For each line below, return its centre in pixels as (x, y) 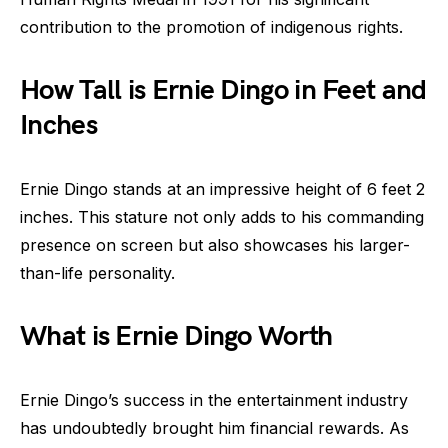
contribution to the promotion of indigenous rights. (211, 27)
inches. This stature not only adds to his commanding (222, 217)
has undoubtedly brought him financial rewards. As (214, 428)
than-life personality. (97, 273)
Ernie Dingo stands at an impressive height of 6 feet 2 (222, 189)
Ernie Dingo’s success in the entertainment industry (214, 400)
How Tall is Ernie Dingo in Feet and (223, 90)
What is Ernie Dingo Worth (176, 336)
